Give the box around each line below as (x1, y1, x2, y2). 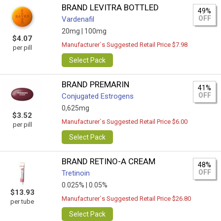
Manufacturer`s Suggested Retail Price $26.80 (62, 195, 191, 202)
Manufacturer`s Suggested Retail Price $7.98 (62, 41, 188, 48)
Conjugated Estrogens (62, 92, 134, 101)
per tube (10, 198, 34, 205)
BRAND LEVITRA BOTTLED (62, 2, 159, 12)
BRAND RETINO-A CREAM (62, 156, 156, 166)
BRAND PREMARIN (62, 79, 130, 89)
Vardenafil (62, 15, 95, 24)
